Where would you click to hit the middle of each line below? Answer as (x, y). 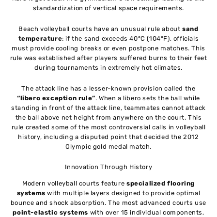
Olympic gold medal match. (108, 146)
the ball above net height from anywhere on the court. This (108, 117)
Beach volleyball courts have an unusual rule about (101, 29)
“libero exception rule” (56, 98)
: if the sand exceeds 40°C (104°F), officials (131, 38)
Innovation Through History (108, 167)
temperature (40, 38)
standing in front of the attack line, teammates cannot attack (108, 108)
